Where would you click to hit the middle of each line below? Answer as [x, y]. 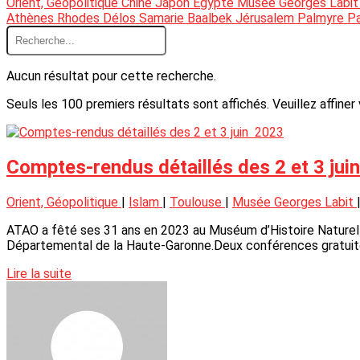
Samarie [163, 18]
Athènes [32, 18]
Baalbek [211, 18]
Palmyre [322, 18]
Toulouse [197, 202]
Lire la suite [39, 273]
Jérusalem [266, 18]
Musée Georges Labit [295, 202]
